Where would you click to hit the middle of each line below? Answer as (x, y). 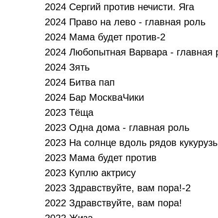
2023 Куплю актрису (90, 173)
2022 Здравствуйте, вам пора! (113, 203)
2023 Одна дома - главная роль (117, 127)
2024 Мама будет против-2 (105, 37)
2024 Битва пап (80, 82)
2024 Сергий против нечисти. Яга (119, 7)
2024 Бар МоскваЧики (94, 97)
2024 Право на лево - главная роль (125, 22)
